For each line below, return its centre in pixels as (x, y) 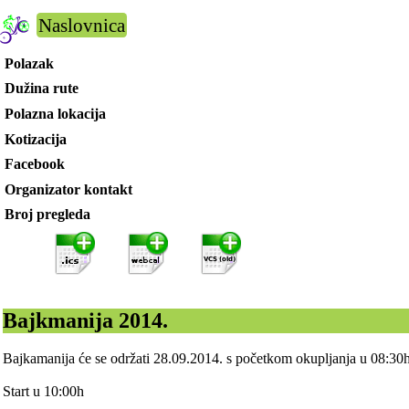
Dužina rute (41, 89)
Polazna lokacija (55, 113)
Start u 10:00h (44, 392)
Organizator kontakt (68, 189)
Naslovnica (82, 25)
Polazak (29, 63)
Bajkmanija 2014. (86, 320)
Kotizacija (35, 139)
